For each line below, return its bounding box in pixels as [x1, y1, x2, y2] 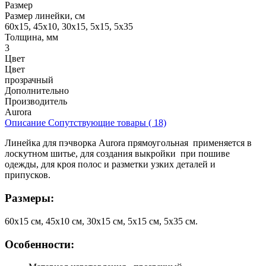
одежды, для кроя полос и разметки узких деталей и [5, 159, 216, 170]
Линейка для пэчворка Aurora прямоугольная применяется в [5, 138, 252, 148]
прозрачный [5, 75, 53, 85]
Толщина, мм [5, 32, 58, 43]
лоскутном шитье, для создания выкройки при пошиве [5, 148, 230, 159]
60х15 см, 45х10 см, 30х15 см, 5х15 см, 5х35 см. [5, 216, 198, 226]
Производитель [5, 96, 67, 107]
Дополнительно [5, 85, 69, 96]
